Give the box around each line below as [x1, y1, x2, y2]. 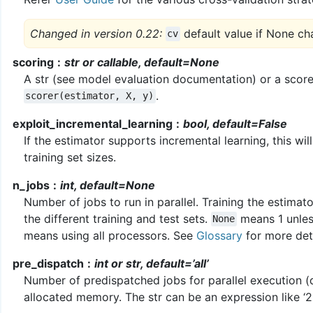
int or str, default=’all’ [94, 256, 209, 270]
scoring [13, 54, 54, 69]
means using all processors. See [24, 228, 196, 242]
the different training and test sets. [24, 211, 211, 226]
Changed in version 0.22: [30, 26, 166, 41]
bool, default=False [182, 116, 287, 131]
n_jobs [13, 177, 50, 192]
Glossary [196, 228, 242, 242]
